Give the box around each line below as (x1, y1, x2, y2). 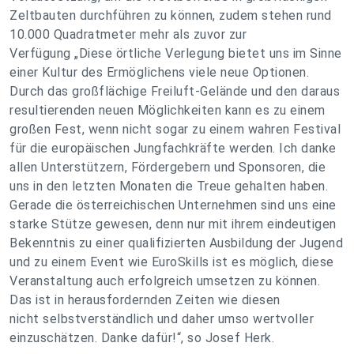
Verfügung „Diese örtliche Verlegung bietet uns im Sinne (9, 46, 342, 62)
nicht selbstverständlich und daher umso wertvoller (9, 311, 314, 327)
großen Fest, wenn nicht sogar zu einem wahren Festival (9, 122, 341, 137)
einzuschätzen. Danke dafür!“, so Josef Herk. (9, 330, 274, 346)
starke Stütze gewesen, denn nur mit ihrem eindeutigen (9, 217, 337, 232)
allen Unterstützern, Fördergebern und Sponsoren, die (9, 160, 326, 175)
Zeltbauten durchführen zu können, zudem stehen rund (9, 8, 332, 24)
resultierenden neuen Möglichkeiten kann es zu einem (9, 103, 326, 119)
